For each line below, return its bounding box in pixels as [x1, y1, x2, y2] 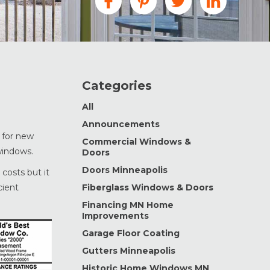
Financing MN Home [82, 199, 174, 210]
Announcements [82, 119, 160, 130]
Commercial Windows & [82, 136, 191, 147]
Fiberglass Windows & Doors [82, 182, 213, 193]
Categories [82, 78, 152, 93]
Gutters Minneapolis [82, 245, 175, 256]
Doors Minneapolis [82, 165, 168, 175]
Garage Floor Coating [82, 228, 180, 239]
